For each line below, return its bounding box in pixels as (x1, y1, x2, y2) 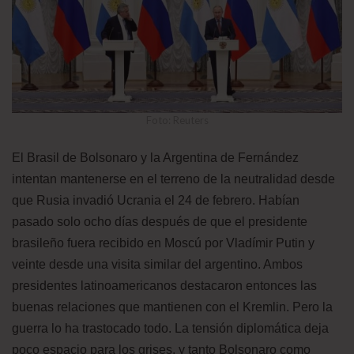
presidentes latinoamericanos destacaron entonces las (12, 279, 317, 293)
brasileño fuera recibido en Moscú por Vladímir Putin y (12, 236, 314, 250)
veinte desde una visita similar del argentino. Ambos (12, 258, 303, 272)
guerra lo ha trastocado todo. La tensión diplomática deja (12, 322, 329, 336)
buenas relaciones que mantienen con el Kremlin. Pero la (12, 300, 333, 314)
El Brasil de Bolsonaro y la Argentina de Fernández (12, 151, 299, 165)
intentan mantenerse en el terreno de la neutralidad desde (12, 172, 335, 186)
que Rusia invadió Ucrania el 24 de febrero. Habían (12, 194, 299, 208)
